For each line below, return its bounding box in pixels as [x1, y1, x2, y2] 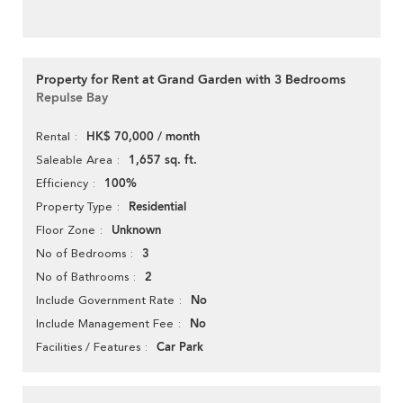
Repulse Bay [36, 89, 108, 107]
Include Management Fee [36, 317, 174, 331]
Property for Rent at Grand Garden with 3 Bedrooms [36, 71, 345, 89]
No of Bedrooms [36, 246, 126, 261]
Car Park [157, 339, 203, 356]
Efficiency [36, 176, 88, 191]
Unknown [112, 222, 161, 239]
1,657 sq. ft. [129, 152, 197, 169]
